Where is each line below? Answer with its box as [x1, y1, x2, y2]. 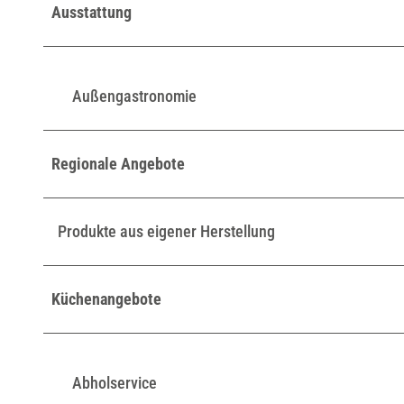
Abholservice [72, 372, 157, 392]
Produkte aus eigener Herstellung [58, 221, 275, 241]
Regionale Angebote [51, 153, 185, 173]
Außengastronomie [72, 86, 197, 106]
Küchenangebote [51, 289, 161, 308]
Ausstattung [51, 2, 132, 22]
